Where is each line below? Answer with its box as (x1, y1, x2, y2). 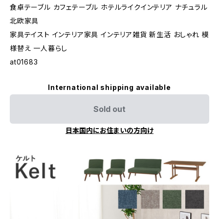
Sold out (93, 104, 126, 114)
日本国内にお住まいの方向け (66, 126, 153, 134)
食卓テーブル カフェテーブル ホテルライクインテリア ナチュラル (10, 3, 208, 11)
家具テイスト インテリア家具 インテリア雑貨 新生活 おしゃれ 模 (10, 30, 209, 39)
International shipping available (48, 83, 171, 91)
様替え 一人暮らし (10, 44, 68, 52)
